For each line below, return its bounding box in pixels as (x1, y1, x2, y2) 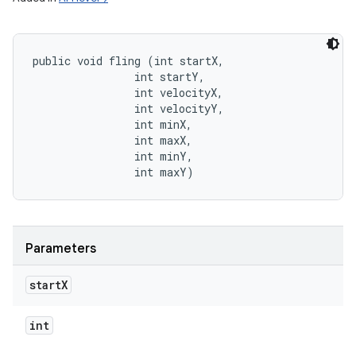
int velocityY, (33, 101, 230, 116)
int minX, (33, 117, 199, 132)
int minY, (33, 149, 199, 164)
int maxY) (33, 164, 194, 180)
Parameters (25, 241, 96, 257)
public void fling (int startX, (33, 53, 230, 68)
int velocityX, (33, 85, 230, 100)
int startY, (33, 69, 211, 84)
